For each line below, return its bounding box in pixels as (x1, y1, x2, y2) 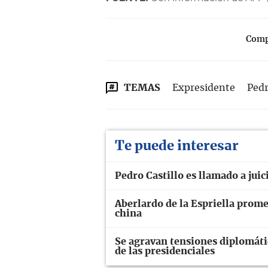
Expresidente (172, 83, 235, 93)
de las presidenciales (115, 246, 215, 256)
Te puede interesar (115, 139, 239, 153)
